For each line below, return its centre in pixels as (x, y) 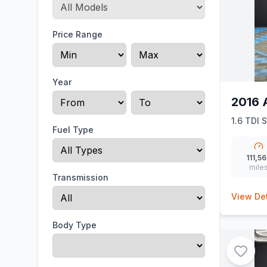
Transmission (80, 177)
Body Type (74, 225)
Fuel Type (73, 130)
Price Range (77, 34)
